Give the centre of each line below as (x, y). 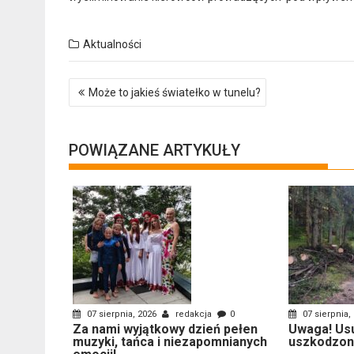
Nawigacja (105, 85)
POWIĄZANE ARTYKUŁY (154, 150)
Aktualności (112, 44)
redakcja (194, 314)
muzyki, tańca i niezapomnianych (170, 341)
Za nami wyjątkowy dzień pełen (165, 329)
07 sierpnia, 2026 (122, 314)
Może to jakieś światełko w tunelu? (175, 92)
